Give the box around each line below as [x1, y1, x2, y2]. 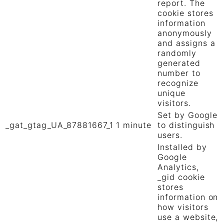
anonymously [157, 28, 212, 38]
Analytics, [157, 162, 199, 172]
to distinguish [157, 120, 215, 130]
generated [157, 58, 200, 68]
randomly [157, 48, 196, 58]
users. [157, 130, 182, 140]
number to [157, 68, 200, 78]
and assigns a [157, 38, 215, 48]
